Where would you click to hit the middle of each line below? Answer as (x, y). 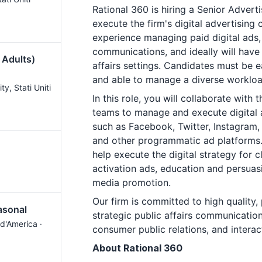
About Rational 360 (139, 248)
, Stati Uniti (30, 87)
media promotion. (132, 182)
